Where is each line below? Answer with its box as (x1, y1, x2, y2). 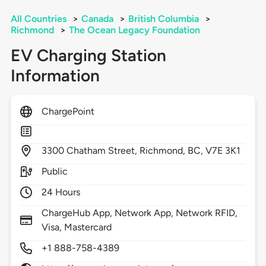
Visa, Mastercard (41, 221, 112, 233)
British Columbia (128, 13, 199, 25)
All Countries (10, 13, 66, 25)
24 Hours (41, 186, 81, 198)
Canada (81, 13, 113, 25)
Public (41, 166, 68, 178)
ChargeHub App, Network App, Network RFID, (41, 207, 238, 219)
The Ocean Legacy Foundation (68, 24, 200, 36)
